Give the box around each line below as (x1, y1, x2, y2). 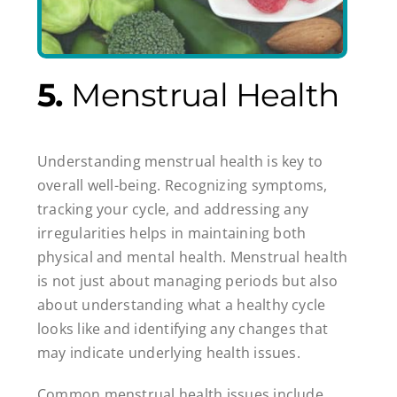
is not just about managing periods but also (36, 270, 339, 291)
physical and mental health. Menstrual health (36, 246, 348, 267)
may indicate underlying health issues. (36, 342, 300, 362)
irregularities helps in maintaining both (36, 222, 307, 243)
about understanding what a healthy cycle (36, 294, 326, 315)
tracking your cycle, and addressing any (36, 198, 309, 219)
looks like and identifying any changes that (36, 318, 329, 339)
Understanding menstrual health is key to (36, 151, 323, 171)
